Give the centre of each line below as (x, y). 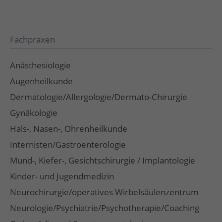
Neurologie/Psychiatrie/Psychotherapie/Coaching (105, 208)
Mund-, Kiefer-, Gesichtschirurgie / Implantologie (103, 160)
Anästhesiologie (41, 65)
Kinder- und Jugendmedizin (62, 176)
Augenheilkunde (42, 81)
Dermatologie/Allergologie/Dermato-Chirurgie (99, 97)
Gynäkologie (34, 112)
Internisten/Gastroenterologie (68, 144)
